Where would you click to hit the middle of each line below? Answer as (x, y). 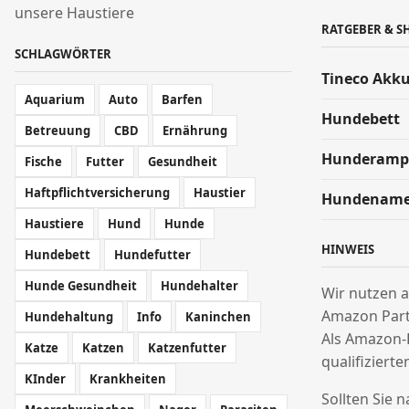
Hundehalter (199, 286)
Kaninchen (218, 317)
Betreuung (58, 131)
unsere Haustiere (74, 13)
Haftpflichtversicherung (97, 193)
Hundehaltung (69, 317)
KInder (45, 379)
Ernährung (195, 131)
